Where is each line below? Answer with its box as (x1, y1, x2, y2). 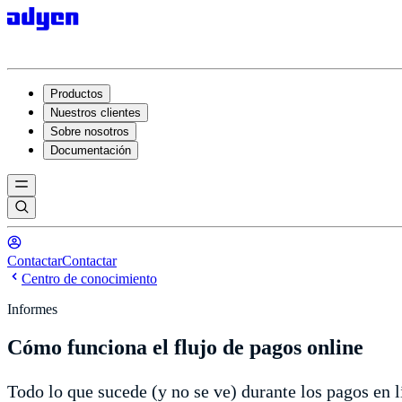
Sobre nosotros (50, 125, 129, 138)
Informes (7, 301, 57, 317)
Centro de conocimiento (22, 271, 157, 286)
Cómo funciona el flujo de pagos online (7, 335, 363, 359)
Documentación (50, 144, 131, 157)
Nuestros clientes (50, 106, 141, 119)
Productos (50, 87, 103, 100)
